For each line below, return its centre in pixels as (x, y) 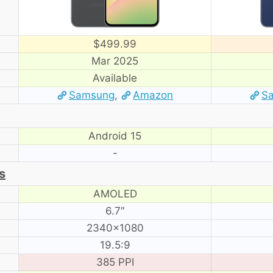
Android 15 (115, 136)
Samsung (92, 95)
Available (115, 78)
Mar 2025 (115, 61)
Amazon (153, 95)
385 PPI (115, 262)
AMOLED (115, 193)
